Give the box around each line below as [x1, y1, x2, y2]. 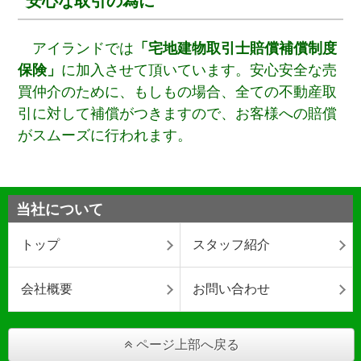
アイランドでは [32, 39, 135, 56]
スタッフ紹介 [193, 237, 270, 251]
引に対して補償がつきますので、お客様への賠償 [18, 105, 338, 122]
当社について [16, 201, 103, 218]
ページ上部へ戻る [135, 337, 239, 351]
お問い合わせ [193, 281, 270, 296]
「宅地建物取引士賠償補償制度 [134, 39, 338, 56]
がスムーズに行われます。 [18, 127, 193, 143]
